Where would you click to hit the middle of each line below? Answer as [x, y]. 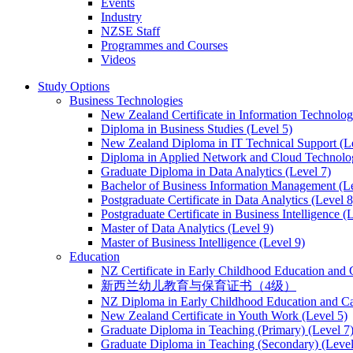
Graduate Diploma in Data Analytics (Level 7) [216, 171]
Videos [118, 59]
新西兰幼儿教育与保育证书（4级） [199, 286]
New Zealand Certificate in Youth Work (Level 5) [224, 316]
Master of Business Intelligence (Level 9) [203, 242]
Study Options [74, 86]
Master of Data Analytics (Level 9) [187, 228]
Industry [121, 17]
